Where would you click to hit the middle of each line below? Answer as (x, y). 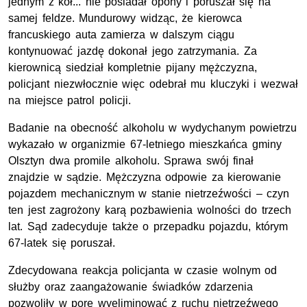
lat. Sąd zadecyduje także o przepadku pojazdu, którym (148, 226)
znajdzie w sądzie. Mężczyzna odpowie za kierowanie (145, 177)
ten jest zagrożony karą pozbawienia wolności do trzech (150, 210)
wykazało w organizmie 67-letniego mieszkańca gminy (145, 144)
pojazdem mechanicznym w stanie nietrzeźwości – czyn (149, 193)
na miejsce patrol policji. (70, 100)
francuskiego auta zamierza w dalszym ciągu (121, 34)
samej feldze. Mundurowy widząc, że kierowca (125, 18)
